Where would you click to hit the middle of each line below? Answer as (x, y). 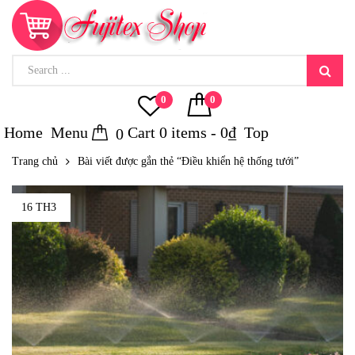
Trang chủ (35, 161)
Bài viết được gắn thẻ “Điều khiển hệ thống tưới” (188, 161)
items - (194, 132)
